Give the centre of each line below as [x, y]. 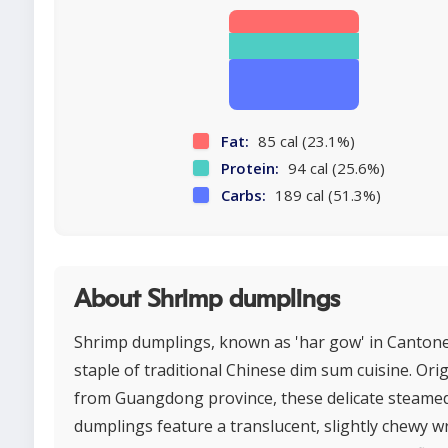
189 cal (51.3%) [326, 195]
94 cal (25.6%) [334, 168]
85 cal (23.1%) [304, 141]
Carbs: [243, 195]
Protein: [250, 168]
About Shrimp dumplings [207, 300]
